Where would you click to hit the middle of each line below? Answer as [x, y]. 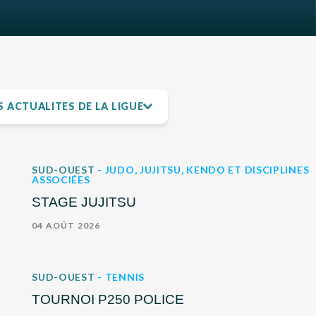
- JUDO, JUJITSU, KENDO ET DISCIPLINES [203, 169]
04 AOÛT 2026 [66, 225]
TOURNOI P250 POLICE [108, 299]
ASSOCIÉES [61, 179]
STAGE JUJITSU [84, 202]
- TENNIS [121, 276]
